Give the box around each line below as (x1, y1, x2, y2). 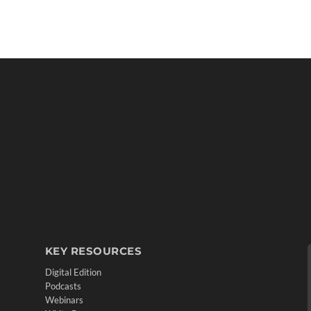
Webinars (44, 294, 83, 305)
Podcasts (44, 280, 81, 292)
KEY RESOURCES (44, 244, 142, 258)
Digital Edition (44, 266, 101, 278)
